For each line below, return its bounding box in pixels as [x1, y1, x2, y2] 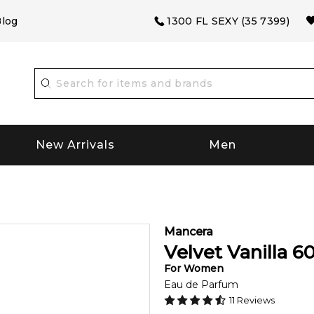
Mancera [164, 224, 213, 238]
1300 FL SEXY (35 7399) [167, 15, 289, 27]
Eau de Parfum [164, 278, 238, 291]
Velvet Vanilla [164, 240, 287, 264]
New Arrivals [36, 138, 116, 152]
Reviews [235, 294, 275, 306]
